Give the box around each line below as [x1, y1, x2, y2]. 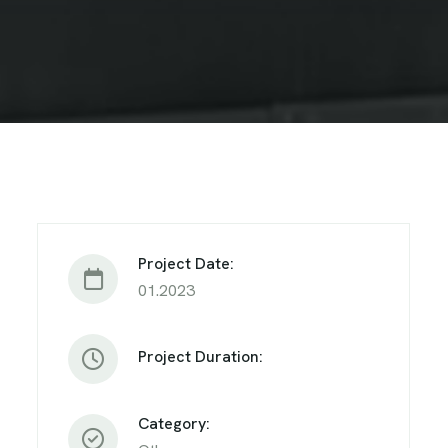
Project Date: [138, 252, 234, 274]
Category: [138, 412, 210, 434]
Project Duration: [138, 346, 263, 367]
